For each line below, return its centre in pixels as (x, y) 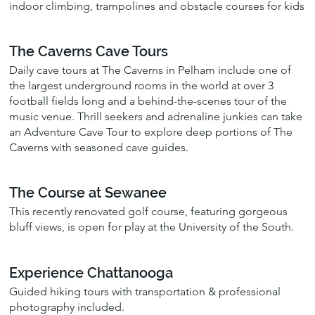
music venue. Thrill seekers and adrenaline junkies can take (156, 117)
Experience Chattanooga (91, 272)
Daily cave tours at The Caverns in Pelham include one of (150, 70)
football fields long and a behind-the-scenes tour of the (148, 101)
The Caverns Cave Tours (89, 52)
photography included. (67, 307)
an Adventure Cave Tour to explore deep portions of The (151, 132)
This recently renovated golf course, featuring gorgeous (149, 212)
